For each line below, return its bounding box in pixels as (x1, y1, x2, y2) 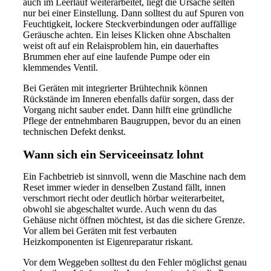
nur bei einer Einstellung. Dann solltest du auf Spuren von (23, 8, 244, 19)
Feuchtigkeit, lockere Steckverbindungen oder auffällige (23, 19, 237, 30)
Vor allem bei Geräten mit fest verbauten (23, 226, 177, 237)
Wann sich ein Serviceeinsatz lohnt (23, 147, 204, 161)
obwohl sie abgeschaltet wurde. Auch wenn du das (23, 204, 217, 215)
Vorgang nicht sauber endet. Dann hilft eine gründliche (23, 105, 232, 116)
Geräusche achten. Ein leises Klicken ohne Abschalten (23, 30, 230, 41)
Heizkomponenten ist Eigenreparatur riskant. (23, 237, 193, 247)
